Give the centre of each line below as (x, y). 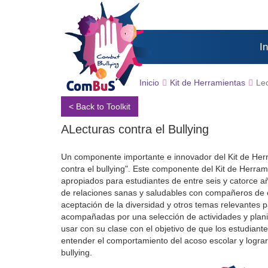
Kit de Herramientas (208, 83)
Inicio (149, 83)
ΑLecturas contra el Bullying (135, 129)
